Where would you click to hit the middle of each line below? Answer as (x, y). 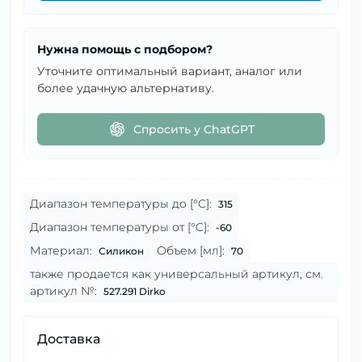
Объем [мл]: (191, 251)
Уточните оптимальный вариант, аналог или (170, 72)
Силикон (121, 251)
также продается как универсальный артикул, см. (177, 274)
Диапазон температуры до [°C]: (121, 204)
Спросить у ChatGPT (194, 130)
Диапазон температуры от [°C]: (120, 227)
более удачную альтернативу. (126, 88)
